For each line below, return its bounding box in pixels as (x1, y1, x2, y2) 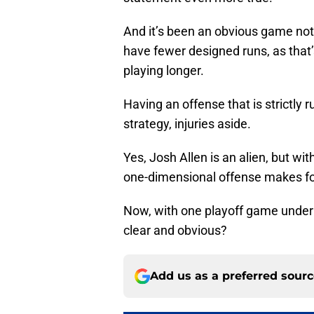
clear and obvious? (123, 223, 227, 238)
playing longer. (123, 63, 204, 78)
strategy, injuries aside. (123, 116, 251, 132)
